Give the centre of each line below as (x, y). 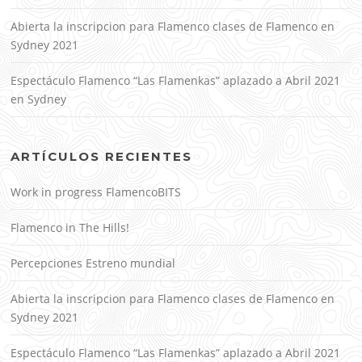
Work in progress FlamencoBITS (98, 192)
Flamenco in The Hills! (70, 227)
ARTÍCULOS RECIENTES (102, 156)
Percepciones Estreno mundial (93, 263)
